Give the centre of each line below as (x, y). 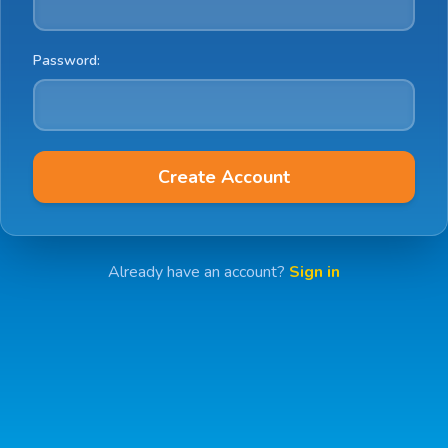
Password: (66, 60)
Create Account (224, 177)
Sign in (314, 272)
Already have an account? (198, 272)
